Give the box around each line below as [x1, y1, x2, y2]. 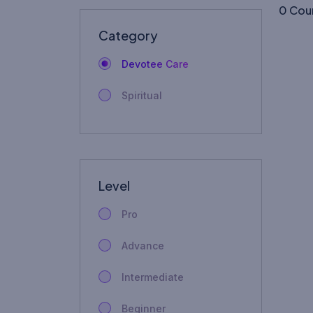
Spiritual [122, 89, 162, 101]
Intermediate [122, 270, 184, 283]
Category [99, 27, 158, 43]
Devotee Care [122, 57, 189, 70]
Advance [122, 239, 164, 252]
